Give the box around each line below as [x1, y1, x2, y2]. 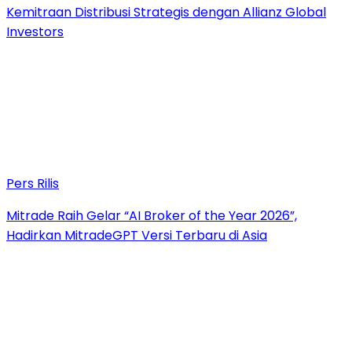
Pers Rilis [6, 174, 59, 192]
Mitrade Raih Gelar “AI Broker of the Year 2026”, [6, 206, 297, 225]
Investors [6, 22, 64, 41]
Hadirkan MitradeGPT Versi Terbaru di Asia [6, 225, 267, 244]
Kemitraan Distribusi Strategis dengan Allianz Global [6, 2, 326, 21]
